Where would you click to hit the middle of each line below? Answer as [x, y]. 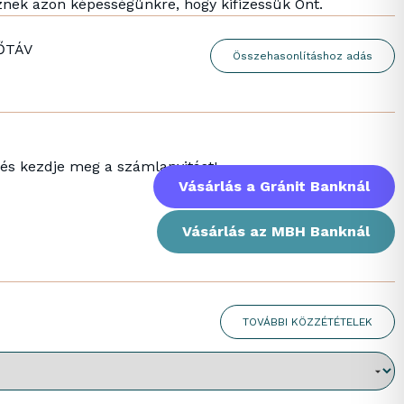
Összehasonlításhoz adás [303, 56]
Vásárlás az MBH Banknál [275, 232]
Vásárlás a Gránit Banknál [274, 187]
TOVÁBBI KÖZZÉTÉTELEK [308, 322]
